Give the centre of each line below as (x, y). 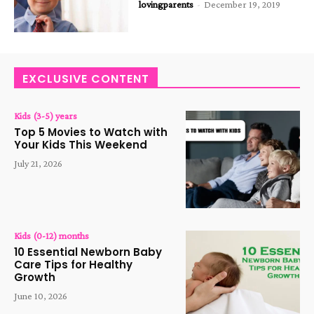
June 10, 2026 (41, 295)
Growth (35, 277)
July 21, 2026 (38, 164)
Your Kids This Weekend (81, 145)
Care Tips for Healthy (73, 264)
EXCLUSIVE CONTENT (86, 79)
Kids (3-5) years (46, 116)
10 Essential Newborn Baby (88, 252)
